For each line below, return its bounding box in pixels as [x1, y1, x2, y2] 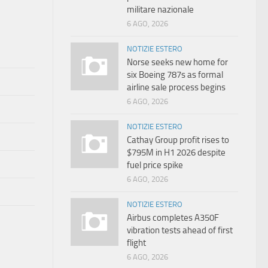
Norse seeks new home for [127, 57, 228, 68]
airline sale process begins [127, 82, 226, 93]
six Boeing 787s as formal [127, 69, 223, 80]
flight [127, 237, 146, 248]
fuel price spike [127, 160, 183, 170]
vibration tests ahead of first [127, 225, 233, 236]
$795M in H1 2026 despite [127, 147, 226, 158]
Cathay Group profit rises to [127, 135, 229, 145]
